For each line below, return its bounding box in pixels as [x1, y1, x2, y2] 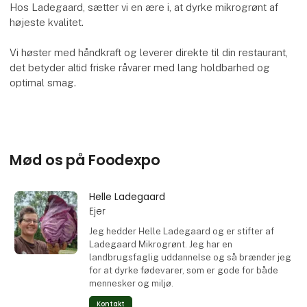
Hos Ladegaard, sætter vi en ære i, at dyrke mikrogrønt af [10, 1, 279, 14]
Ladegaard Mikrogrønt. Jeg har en [88, 238, 232, 249]
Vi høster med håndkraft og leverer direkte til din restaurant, [10, 47, 288, 59]
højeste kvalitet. [10, 16, 84, 29]
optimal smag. [10, 77, 77, 89]
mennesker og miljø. [88, 278, 173, 288]
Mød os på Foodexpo [10, 149, 160, 171]
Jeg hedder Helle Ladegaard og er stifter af [88, 225, 274, 236]
